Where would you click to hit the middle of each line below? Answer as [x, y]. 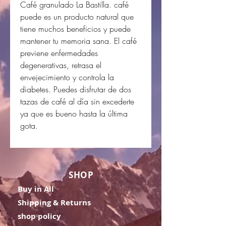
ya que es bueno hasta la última [74, 113]
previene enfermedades [59, 53]
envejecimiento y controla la [67, 77]
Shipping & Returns [54, 202]
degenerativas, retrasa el [61, 65]
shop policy [39, 216]
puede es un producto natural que [77, 16]
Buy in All [36, 189]
